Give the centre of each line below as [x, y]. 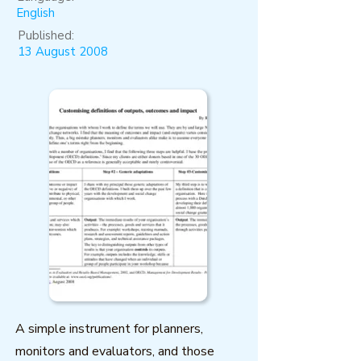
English [35, 13]
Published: [46, 35]
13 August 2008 [63, 52]
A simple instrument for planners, [109, 329]
